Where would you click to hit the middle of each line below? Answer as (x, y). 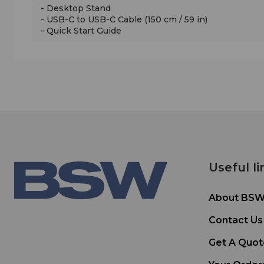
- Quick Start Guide (81, 30)
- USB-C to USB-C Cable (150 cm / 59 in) (124, 19)
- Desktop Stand (76, 8)
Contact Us (235, 220)
